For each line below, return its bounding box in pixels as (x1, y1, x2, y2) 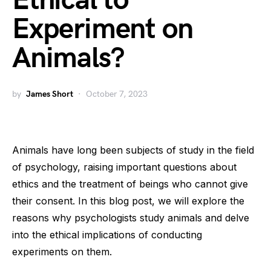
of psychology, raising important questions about (12, 161, 237, 173)
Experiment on (12, 12, 193, 47)
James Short (26, 89, 73, 99)
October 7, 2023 (86, 89, 148, 99)
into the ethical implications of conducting (12, 229, 202, 241)
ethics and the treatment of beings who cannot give (12, 178, 248, 190)
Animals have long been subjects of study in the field (12, 144, 254, 156)
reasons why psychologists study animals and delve (12, 212, 249, 224)
